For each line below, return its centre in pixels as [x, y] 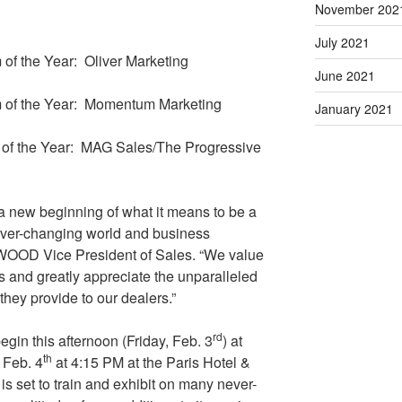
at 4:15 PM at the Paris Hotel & [151, 362]
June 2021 [345, 76]
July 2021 [342, 43]
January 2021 [354, 109]
